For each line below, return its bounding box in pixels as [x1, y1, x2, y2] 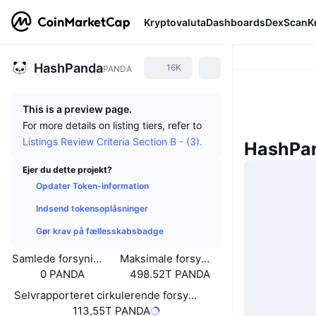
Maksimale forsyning [119, 252, 223, 265]
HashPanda [34, 60, 103, 75]
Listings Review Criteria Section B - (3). [23, 135, 202, 147]
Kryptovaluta [144, 16, 206, 28]
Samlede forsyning [12, 252, 107, 265]
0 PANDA [39, 267, 85, 281]
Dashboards [206, 16, 265, 28]
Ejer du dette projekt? [23, 164, 112, 175]
